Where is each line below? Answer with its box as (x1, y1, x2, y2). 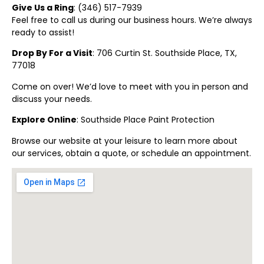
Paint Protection (148, 114, 214, 126)
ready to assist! (12, 26, 74, 38)
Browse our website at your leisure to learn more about (12, 134, 237, 147)
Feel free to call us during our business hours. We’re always (12, 14, 252, 26)
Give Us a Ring (12, 1, 74, 14)
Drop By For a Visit (12, 47, 93, 60)
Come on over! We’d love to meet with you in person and (12, 80, 248, 93)
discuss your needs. (12, 93, 92, 105)
